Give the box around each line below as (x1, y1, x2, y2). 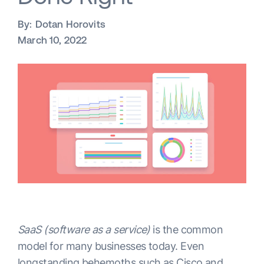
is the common (153, 223, 223, 236)
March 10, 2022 (18, 34, 87, 46)
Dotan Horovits (35, 18, 105, 30)
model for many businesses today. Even (18, 240, 204, 253)
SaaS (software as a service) (18, 223, 153, 236)
